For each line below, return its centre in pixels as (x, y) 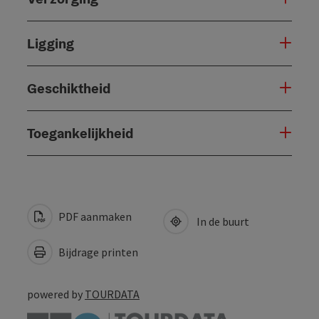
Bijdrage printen (97, 252)
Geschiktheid (69, 88)
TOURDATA (112, 294)
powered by (56, 294)
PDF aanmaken (94, 216)
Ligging (51, 43)
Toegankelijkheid (80, 133)
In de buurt (221, 221)
